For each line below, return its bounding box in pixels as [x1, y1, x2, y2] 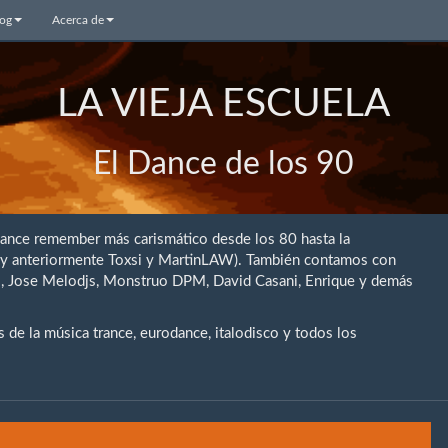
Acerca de [52, 13, 105, 26]
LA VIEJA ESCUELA [57, 85, 391, 124]
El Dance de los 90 [93, 148, 355, 180]
